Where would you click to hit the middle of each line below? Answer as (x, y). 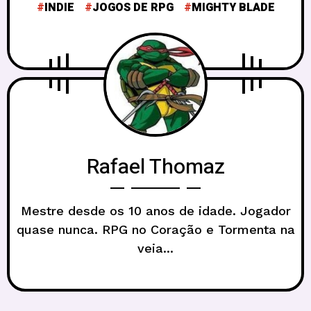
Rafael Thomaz (155, 167)
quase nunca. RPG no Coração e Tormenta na (155, 229)
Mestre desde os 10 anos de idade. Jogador (155, 210)
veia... (155, 248)
